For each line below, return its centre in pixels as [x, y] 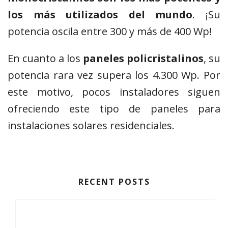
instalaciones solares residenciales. [91, 126]
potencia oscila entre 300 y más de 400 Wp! [110, 32]
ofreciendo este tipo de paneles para [114, 109]
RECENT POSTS [114, 182]
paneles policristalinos [143, 59]
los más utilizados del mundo [100, 15]
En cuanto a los [45, 59]
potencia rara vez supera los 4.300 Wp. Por [114, 75]
